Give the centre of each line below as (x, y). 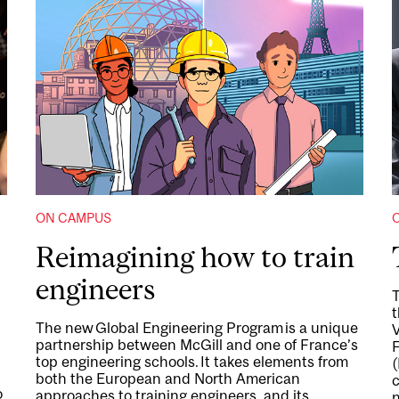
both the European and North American (167, 378)
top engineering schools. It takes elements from (191, 361)
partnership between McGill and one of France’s (196, 344)
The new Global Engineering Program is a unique (196, 327)
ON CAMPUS (73, 217)
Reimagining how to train (195, 257)
